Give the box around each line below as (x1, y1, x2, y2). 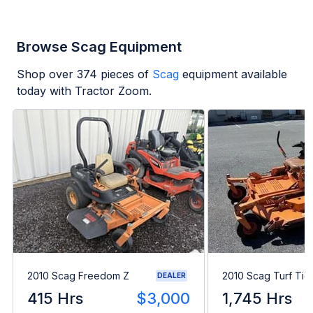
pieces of (97, 67, 149, 82)
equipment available (182, 67, 287, 82)
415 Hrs (27, 289, 83, 308)
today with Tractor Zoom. (17, 84, 152, 99)
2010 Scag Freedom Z (27, 269, 129, 282)
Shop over (17, 67, 77, 82)
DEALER (157, 271, 186, 280)
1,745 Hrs (222, 289, 292, 308)
